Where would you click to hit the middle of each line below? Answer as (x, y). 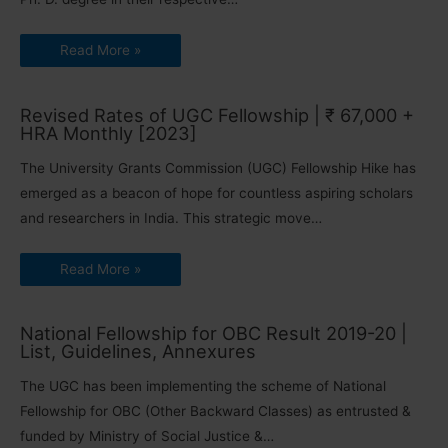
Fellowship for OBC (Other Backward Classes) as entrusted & (215, 410)
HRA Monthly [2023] (108, 133)
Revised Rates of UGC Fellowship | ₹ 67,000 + (217, 115)
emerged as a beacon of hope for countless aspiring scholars (216, 192)
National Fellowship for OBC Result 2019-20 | (213, 333)
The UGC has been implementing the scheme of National (203, 385)
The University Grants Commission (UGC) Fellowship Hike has (218, 167)
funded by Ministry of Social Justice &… (147, 435)
